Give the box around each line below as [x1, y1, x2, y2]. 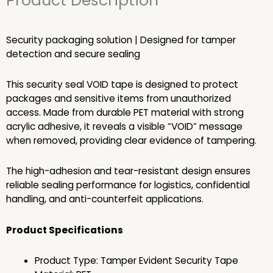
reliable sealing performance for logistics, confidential [6, 179, 250, 192]
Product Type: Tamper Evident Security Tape [34, 253, 238, 267]
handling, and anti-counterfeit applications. [6, 193, 204, 206]
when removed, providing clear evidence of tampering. [6, 134, 257, 147]
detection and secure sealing [6, 48, 140, 61]
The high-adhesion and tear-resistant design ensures [6, 165, 250, 178]
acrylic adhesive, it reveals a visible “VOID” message [6, 120, 243, 133]
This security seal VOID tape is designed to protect [6, 78, 238, 91]
